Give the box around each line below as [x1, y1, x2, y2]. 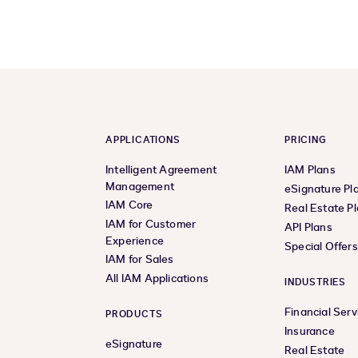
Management [105, 179, 174, 195]
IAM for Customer [105, 217, 197, 233]
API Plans [284, 220, 332, 236]
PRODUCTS [105, 308, 163, 321]
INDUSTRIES [284, 276, 346, 289]
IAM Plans [284, 162, 336, 178]
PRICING [284, 133, 327, 147]
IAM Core [105, 197, 153, 213]
